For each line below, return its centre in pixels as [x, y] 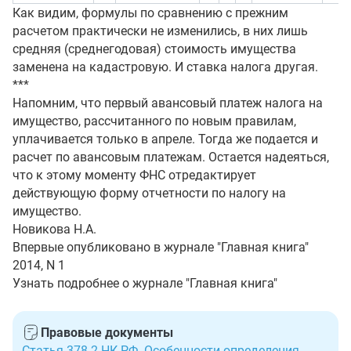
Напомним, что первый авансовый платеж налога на [168, 103]
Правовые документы [107, 333]
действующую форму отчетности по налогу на [149, 193]
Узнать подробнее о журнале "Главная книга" [145, 283]
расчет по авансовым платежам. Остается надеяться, [171, 157]
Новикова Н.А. [54, 229]
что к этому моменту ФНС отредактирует [134, 175]
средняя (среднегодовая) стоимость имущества [154, 49]
